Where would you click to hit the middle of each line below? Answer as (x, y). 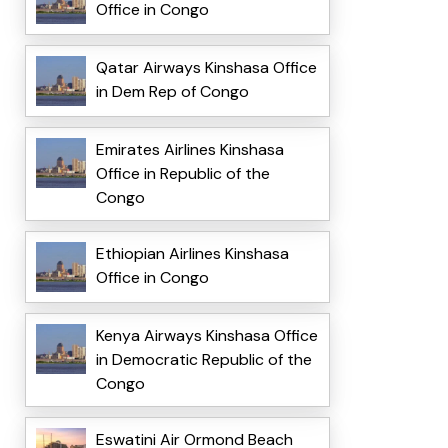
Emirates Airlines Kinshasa (189, 150)
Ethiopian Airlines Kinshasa (192, 254)
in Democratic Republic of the (203, 360)
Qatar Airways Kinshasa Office (206, 68)
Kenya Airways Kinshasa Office (206, 336)
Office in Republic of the (182, 174)
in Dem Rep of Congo (172, 92)
